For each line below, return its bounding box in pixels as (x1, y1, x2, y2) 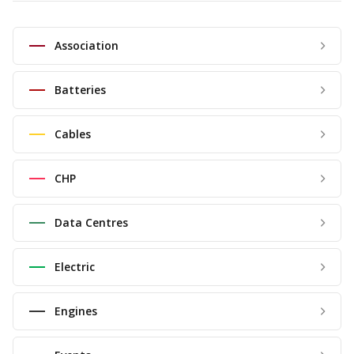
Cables (55, 126, 91, 142)
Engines (55, 303, 97, 319)
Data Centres (55, 215, 128, 231)
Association (55, 38, 119, 54)
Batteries (55, 82, 106, 98)
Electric (55, 259, 95, 275)
